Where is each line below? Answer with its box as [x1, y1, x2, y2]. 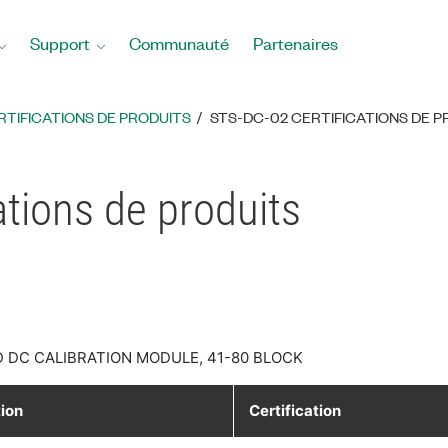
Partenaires [253, 32, 338, 54]
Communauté [129, 32, 229, 54]
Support [30, 32, 90, 54]
